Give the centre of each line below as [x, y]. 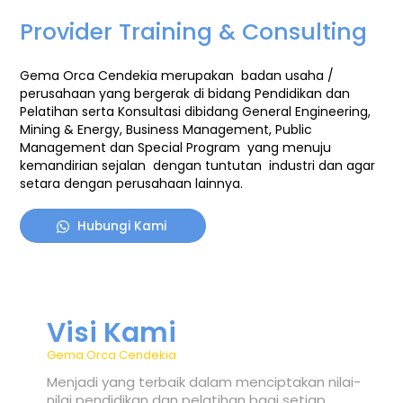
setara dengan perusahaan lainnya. [132, 183]
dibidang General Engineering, [278, 111]
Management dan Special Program [132, 147]
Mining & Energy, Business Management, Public [166, 129]
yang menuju [288, 147]
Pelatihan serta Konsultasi [103, 111]
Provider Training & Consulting [194, 32]
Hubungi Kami [122, 227]
